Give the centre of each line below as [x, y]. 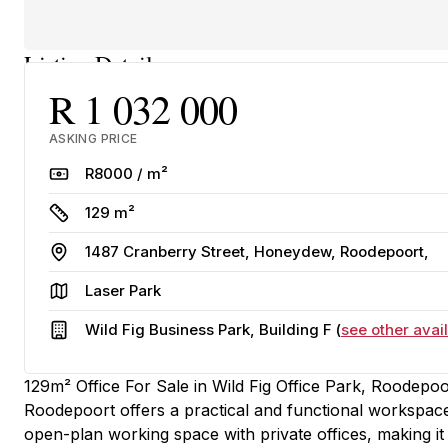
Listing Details [92, 64]
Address [94, 249]
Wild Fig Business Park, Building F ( [213, 329]
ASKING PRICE [93, 138]
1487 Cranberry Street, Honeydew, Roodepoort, [257, 251]
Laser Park [123, 290]
